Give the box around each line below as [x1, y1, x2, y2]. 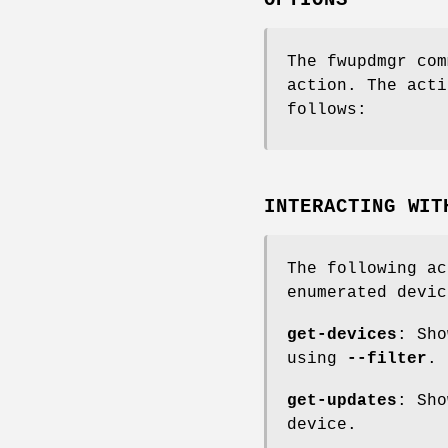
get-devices [287, 326, 397, 345]
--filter [347, 350, 427, 369]
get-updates [287, 392, 397, 411]
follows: [287, 101, 367, 120]
